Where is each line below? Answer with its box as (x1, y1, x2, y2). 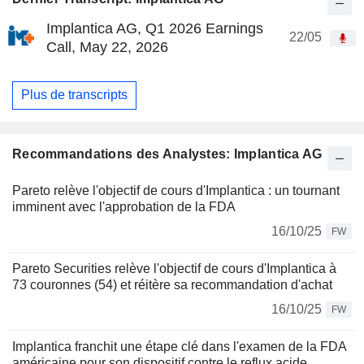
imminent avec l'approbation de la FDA (12, 200, 236, 214)
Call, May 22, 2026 (46, 38, 168, 55)
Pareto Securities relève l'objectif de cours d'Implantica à (12, 262, 336, 275)
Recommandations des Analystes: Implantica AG (12, 147, 323, 161)
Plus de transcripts (21, 88, 128, 102)
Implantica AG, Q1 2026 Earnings (46, 19, 263, 37)
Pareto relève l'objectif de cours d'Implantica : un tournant (12, 184, 340, 197)
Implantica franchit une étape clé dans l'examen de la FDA (12, 340, 346, 353)
